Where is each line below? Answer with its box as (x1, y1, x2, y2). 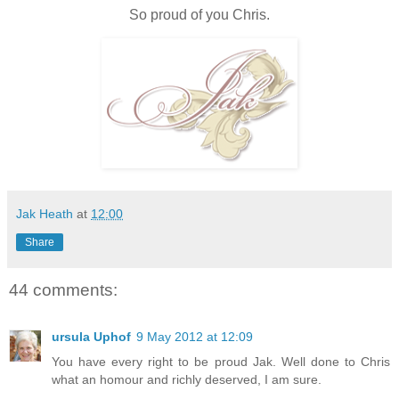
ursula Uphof (52, 329, 131, 344)
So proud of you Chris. (129, 7, 270, 23)
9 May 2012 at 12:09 (136, 329, 253, 344)
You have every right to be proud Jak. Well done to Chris (52, 354, 390, 369)
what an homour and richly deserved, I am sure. (52, 371, 322, 387)
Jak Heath (16, 207, 73, 222)
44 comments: (9, 281, 118, 300)
